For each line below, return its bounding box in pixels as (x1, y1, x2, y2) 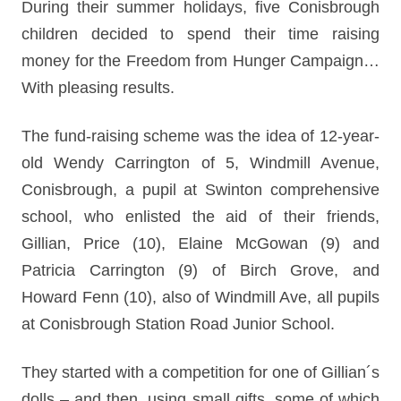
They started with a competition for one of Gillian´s (21, 363, 380, 381)
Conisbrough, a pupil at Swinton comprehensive (21, 181, 380, 199)
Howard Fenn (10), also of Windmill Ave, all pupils (21, 288, 380, 306)
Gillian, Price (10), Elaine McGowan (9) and (21, 235, 380, 252)
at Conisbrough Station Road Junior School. (21, 315, 335, 333)
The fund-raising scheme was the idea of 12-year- (21, 127, 380, 145)
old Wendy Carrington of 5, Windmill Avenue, (21, 154, 380, 172)
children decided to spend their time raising (21, 25, 380, 43)
